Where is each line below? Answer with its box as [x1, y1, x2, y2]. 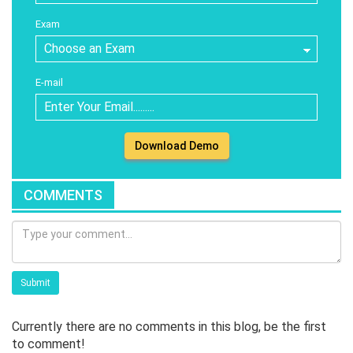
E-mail [35, 76, 63, 88]
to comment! [12, 336, 85, 351]
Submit [20, 277, 50, 288]
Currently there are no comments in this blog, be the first [12, 318, 326, 334]
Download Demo [134, 139, 219, 152]
